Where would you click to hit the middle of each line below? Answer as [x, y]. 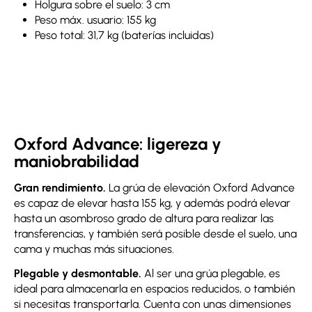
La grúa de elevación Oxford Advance [200, 187]
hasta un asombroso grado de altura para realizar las [144, 218]
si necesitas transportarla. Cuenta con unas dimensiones [153, 304]
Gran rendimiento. [60, 187]
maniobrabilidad [77, 162]
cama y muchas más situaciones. [94, 249]
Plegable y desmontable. [78, 273]
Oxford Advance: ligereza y [118, 144]
